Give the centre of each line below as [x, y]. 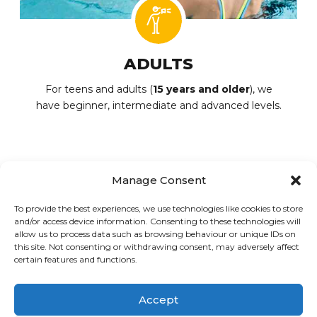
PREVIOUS [28, 213]
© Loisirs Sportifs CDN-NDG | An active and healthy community [158, 295]
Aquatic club [46, 227]
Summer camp [266, 227]
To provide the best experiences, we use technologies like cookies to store [158, 208]
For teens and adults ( [99, 89]
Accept [158, 299]
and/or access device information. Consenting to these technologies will [157, 221]
